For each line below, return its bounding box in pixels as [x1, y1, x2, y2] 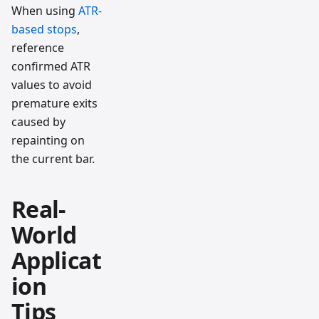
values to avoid [11, 76, 92, 93]
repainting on [11, 132, 85, 148]
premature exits [11, 95, 98, 111]
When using [11, 2, 78, 19]
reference [11, 39, 64, 56]
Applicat [11, 244, 101, 276]
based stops [11, 21, 77, 37]
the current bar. [11, 150, 95, 167]
